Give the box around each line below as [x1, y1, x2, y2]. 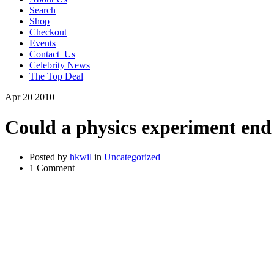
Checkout [29, 27, 67, 38]
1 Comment [29, 163, 75, 174]
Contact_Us [29, 49, 75, 60]
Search [29, 5, 56, 16]
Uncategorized [104, 152, 160, 163]
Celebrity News [29, 60, 90, 71]
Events [29, 38, 56, 49]
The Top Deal [29, 71, 83, 82]
